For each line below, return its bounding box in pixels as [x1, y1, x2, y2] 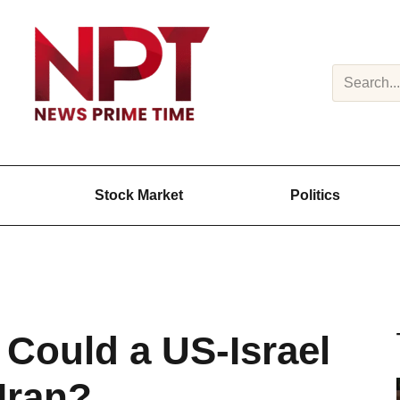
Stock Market [94, 187, 183, 204]
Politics [290, 187, 341, 204]
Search [331, 64, 372, 79]
